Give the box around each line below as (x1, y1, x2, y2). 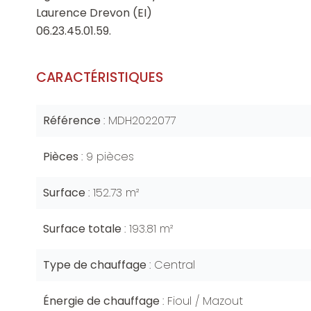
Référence (43, 112, 103, 128)
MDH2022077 (108, 112, 176, 128)
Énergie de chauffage (43, 293, 162, 309)
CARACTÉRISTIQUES (36, 68, 163, 87)
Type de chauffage (43, 257, 149, 273)
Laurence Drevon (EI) (36, 5, 152, 21)
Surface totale (43, 221, 124, 237)
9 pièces (86, 149, 134, 165)
